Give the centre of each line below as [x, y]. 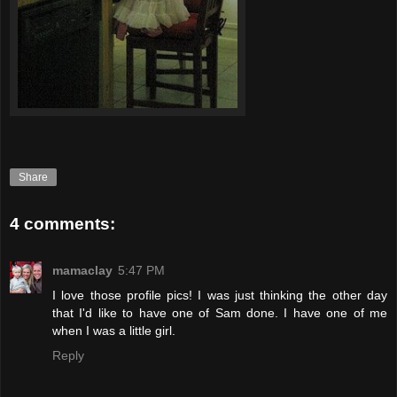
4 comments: [62, 224]
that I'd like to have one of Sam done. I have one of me [220, 312]
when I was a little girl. [114, 330]
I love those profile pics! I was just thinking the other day [220, 295]
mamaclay [82, 270]
